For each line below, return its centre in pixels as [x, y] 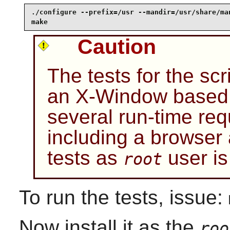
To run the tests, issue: [123, 197]
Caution [117, 46]
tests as [85, 158]
